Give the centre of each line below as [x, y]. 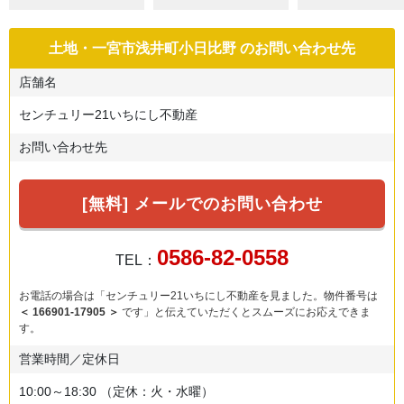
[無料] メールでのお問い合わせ [202, 203]
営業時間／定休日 [69, 358]
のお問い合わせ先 [296, 48]
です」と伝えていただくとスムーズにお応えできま [245, 312]
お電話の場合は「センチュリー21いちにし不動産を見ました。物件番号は [200, 295]
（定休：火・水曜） [157, 391]
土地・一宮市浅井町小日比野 [142, 48]
